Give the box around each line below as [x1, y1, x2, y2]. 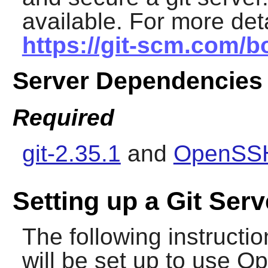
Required [12, 104, 114, 130]
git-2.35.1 [22, 140, 121, 166]
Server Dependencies [12, 67, 263, 95]
